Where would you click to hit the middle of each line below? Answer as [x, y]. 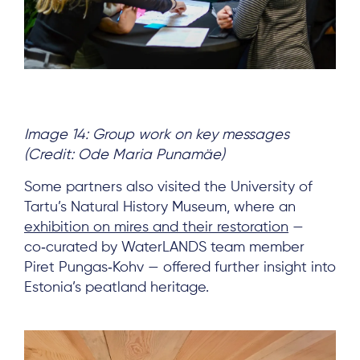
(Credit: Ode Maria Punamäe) [125, 155]
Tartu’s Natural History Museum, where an [160, 208]
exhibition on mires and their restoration [156, 228]
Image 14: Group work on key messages [157, 135]
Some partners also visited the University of [168, 188]
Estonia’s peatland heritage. [117, 288]
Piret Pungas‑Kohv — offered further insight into [180, 268]
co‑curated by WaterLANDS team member [164, 248]
